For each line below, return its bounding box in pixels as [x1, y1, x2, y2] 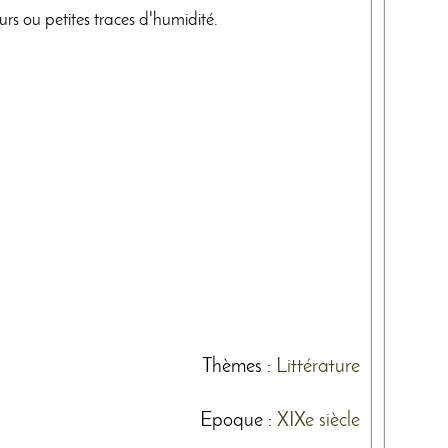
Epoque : [200, 410, 277, 431]
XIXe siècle [277, 410, 360, 431]
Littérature [276, 356, 360, 377]
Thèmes [202, 356, 262, 377]
